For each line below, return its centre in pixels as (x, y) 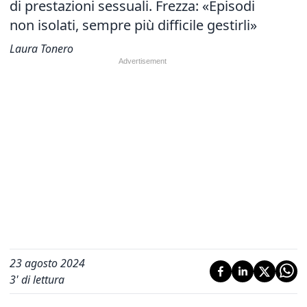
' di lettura (40, 280)
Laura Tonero (41, 49)
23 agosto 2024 (47, 263)
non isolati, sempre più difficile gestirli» (133, 25)
